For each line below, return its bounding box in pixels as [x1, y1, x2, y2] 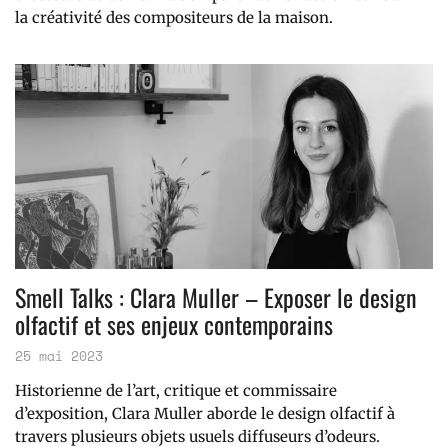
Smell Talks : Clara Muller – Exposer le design [15, 279, 417, 316]
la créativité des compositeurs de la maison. [15, 8, 333, 28]
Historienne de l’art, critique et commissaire [15, 381, 337, 401]
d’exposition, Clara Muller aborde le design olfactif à [15, 404, 395, 424]
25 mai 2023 [15, 346, 103, 367]
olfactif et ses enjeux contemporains [15, 306, 333, 343]
